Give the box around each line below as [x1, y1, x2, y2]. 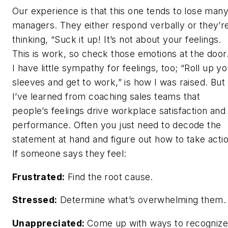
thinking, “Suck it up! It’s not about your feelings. [12, 34, 221, 45]
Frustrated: [12, 171, 65, 182]
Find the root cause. [65, 171, 153, 182]
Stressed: [12, 194, 58, 206]
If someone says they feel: [12, 148, 127, 159]
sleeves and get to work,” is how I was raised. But [12, 77, 225, 88]
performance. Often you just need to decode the [12, 120, 221, 131]
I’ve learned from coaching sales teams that [12, 91, 201, 102]
